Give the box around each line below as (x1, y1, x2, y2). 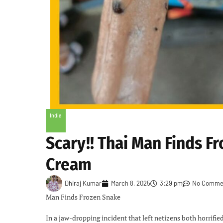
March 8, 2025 (111, 179, 150, 188)
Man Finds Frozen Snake (46, 192, 120, 202)
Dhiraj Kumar (65, 179, 102, 188)
